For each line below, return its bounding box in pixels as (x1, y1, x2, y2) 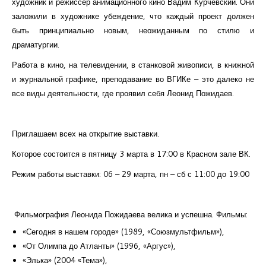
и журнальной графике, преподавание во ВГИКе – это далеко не (12, 74, 254, 85)
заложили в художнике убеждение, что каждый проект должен (12, 11, 254, 22)
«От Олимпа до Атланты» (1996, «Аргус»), (23, 240, 176, 252)
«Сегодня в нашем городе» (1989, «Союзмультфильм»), (23, 226, 224, 237)
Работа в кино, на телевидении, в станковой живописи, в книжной (12, 59, 254, 71)
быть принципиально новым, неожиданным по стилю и (12, 25, 254, 36)
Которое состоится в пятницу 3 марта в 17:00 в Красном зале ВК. (12, 148, 251, 160)
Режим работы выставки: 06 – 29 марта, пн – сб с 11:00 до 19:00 (12, 169, 249, 180)
